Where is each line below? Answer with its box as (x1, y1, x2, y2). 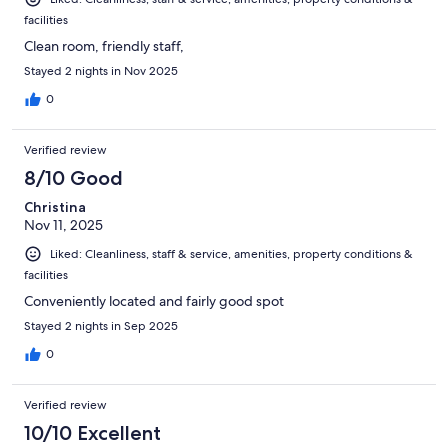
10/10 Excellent (24, 421, 161, 446)
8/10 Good (24, 166, 123, 191)
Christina (24, 198, 86, 217)
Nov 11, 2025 (24, 216, 103, 235)
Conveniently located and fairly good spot (24, 292, 284, 311)
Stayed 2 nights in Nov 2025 (24, 63, 178, 80)
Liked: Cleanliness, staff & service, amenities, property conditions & (50, 246, 413, 263)
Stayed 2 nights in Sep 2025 (24, 318, 178, 335)
